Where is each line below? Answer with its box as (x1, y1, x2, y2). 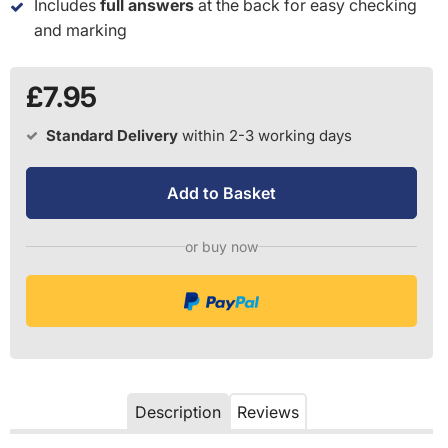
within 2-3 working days (182, 125, 352, 145)
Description (134, 401, 221, 422)
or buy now (185, 237, 258, 255)
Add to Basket (167, 182, 276, 203)
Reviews (236, 401, 299, 422)
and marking (34, 19, 127, 40)
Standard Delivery (46, 125, 178, 145)
